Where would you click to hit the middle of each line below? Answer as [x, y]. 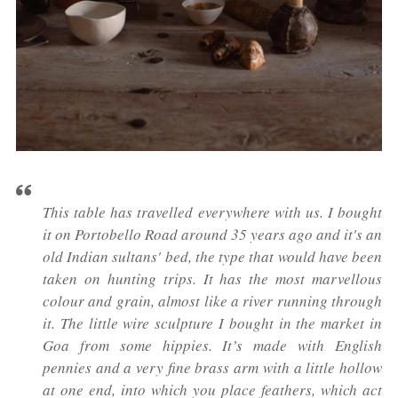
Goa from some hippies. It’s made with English [212, 346]
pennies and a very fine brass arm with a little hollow [212, 368]
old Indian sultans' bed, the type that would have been [212, 257]
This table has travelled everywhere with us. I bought [212, 212]
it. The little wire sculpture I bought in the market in [212, 323]
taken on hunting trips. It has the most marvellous [212, 279]
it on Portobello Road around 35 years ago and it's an [212, 235]
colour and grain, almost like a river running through [212, 301]
